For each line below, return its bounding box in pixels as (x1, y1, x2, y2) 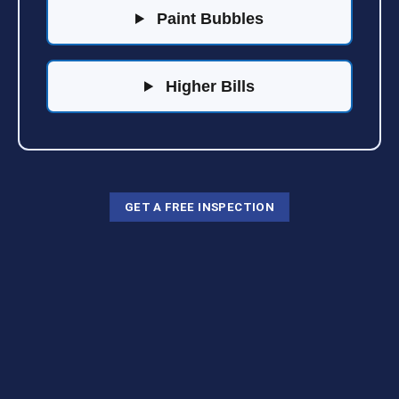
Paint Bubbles (152, 10, 265, 28)
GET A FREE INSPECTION (124, 199, 275, 214)
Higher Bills (161, 77, 256, 96)
